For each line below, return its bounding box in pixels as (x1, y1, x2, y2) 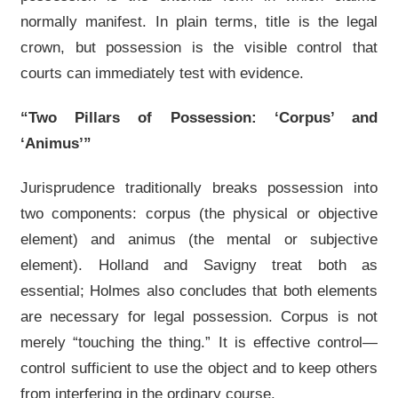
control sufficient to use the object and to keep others (20, 359, 378, 377)
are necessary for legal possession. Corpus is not (20, 307, 378, 325)
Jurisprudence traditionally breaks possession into (20, 179, 378, 196)
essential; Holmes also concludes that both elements (20, 282, 378, 299)
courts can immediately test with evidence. (20, 64, 304, 82)
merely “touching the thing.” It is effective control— (20, 333, 378, 351)
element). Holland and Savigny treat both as (20, 256, 378, 274)
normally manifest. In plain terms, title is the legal (20, 12, 378, 30)
